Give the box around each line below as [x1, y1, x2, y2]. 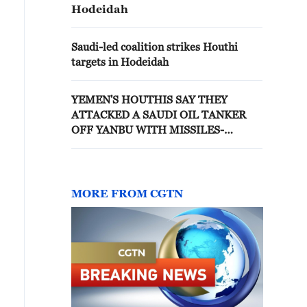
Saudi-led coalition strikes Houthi [71, 40, 238, 53]
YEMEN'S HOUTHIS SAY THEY [71, 93, 228, 106]
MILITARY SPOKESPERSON [71, 138, 214, 151]
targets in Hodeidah [71, 56, 169, 68]
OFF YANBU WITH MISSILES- [71, 123, 224, 136]
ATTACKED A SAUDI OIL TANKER [71, 108, 246, 121]
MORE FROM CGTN [71, 187, 183, 199]
